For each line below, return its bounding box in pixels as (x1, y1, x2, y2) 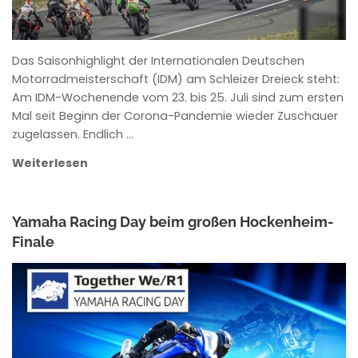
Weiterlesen (12, 155, 89, 172)
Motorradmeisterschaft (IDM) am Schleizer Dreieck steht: (12, 70, 340, 87)
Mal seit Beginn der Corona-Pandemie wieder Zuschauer (12, 107, 339, 124)
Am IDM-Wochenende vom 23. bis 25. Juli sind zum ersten (12, 89, 344, 105)
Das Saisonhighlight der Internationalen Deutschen (12, 52, 305, 69)
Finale (12, 233, 55, 250)
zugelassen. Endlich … (12, 125, 134, 142)
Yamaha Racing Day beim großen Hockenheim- (12, 213, 335, 230)
